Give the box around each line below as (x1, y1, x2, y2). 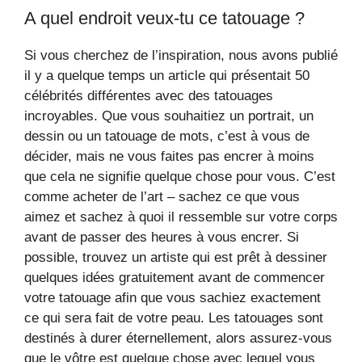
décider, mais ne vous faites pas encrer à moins (24, 149, 314, 164)
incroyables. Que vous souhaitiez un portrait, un (24, 108, 314, 124)
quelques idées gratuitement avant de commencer (24, 270, 325, 285)
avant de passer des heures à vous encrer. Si (24, 229, 299, 245)
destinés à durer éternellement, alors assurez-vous (24, 330, 332, 346)
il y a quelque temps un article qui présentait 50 (24, 68, 309, 83)
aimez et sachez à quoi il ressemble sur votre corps (24, 209, 338, 225)
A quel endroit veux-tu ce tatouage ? (24, 8, 305, 28)
